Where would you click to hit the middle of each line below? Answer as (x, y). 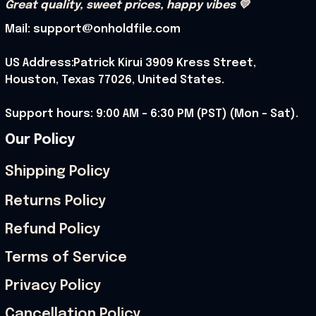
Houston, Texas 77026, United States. (115, 80)
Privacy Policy (53, 286)
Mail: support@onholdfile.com (93, 29)
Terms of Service (66, 258)
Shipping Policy (57, 172)
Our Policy (40, 140)
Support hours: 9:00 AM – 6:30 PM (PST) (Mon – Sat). (152, 114)
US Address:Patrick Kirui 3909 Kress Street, (130, 63)
